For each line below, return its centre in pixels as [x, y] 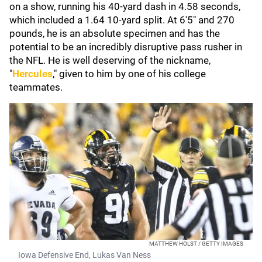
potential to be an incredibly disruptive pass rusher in [126, 47]
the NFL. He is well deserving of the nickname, [110, 60]
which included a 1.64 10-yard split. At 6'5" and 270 [122, 20]
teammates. [37, 87]
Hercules [32, 74]
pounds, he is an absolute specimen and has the [115, 33]
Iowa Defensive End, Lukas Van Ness [85, 255]
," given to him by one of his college [129, 74]
